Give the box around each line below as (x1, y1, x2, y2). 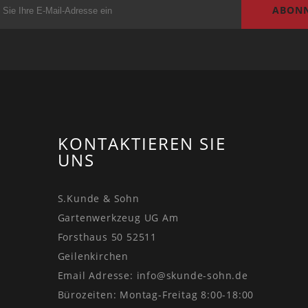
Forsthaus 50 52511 (57, 230, 157, 244)
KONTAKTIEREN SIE (57, 132, 226, 155)
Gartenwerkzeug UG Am (57, 211, 179, 225)
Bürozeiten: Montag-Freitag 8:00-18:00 (57, 288, 254, 302)
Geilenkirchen (57, 250, 129, 263)
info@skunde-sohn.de (136, 269, 248, 283)
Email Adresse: (57, 269, 137, 283)
